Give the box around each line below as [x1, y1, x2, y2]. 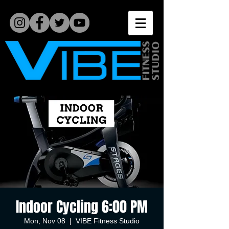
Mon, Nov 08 [24, 217, 65, 225]
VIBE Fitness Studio [76, 217, 140, 225]
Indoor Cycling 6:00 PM [16, 196, 148, 217]
